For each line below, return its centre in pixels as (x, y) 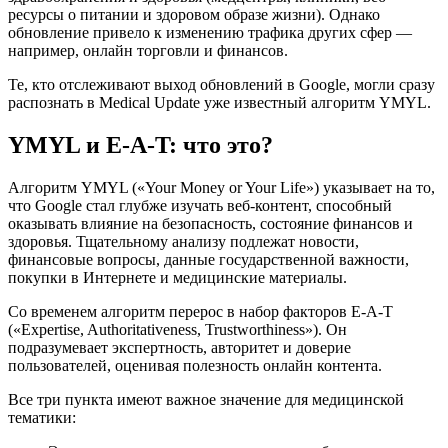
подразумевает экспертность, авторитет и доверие (179, 348)
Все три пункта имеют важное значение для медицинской (206, 400)
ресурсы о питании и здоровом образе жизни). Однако (194, 15)
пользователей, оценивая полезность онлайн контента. (195, 366)
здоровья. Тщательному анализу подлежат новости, (183, 242)
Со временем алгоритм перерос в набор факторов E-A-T (200, 312)
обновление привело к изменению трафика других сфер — (210, 33)
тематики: (42, 418)
